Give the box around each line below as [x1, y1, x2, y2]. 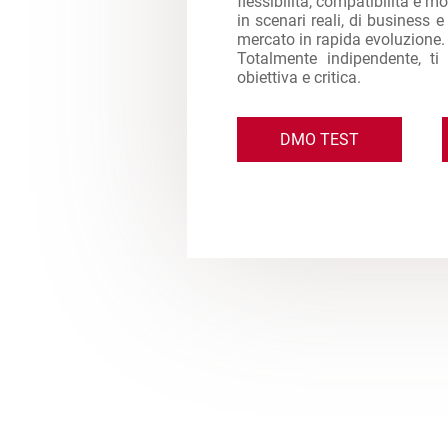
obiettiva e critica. [237, 67, 361, 87]
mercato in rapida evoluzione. [237, 29, 445, 49]
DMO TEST [280, 129, 359, 149]
